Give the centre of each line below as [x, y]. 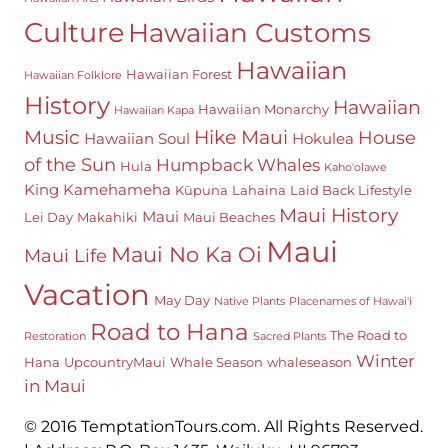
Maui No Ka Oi [186, 254]
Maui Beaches [228, 216]
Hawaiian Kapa [153, 110]
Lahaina [258, 189]
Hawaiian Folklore [72, 75]
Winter [385, 360]
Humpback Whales [237, 164]
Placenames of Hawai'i [350, 301]
